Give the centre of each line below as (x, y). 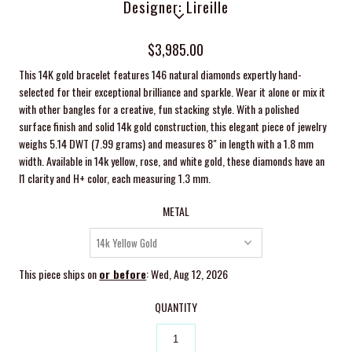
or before (123, 273)
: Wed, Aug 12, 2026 (187, 273)
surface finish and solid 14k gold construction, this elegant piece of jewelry (173, 126)
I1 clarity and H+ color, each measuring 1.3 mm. (115, 178)
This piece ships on (59, 273)
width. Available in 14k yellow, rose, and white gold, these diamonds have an (172, 160)
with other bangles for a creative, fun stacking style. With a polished (159, 108)
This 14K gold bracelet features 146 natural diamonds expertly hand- (161, 74)
